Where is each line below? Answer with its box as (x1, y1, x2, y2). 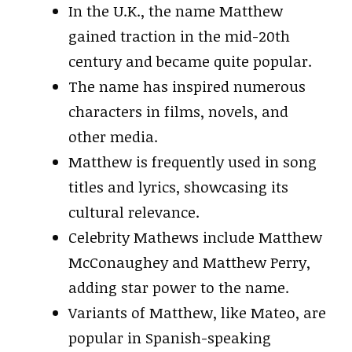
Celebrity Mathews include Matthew (68, 226, 322, 247)
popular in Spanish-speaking (68, 327, 271, 348)
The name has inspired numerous (68, 75, 306, 97)
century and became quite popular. (68, 50, 312, 71)
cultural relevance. (68, 201, 200, 222)
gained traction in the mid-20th (68, 25, 290, 46)
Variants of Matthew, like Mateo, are (68, 302, 326, 323)
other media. (68, 126, 158, 147)
